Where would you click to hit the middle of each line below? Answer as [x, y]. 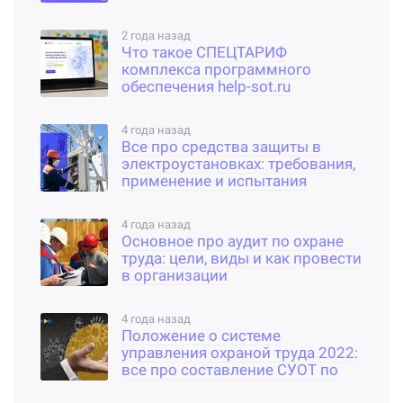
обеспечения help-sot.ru [206, 87]
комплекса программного [216, 70]
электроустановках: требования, [238, 165]
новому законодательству [216, 388]
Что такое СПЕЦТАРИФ [204, 53]
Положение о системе [201, 336]
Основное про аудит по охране [233, 242]
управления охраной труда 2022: [240, 354]
